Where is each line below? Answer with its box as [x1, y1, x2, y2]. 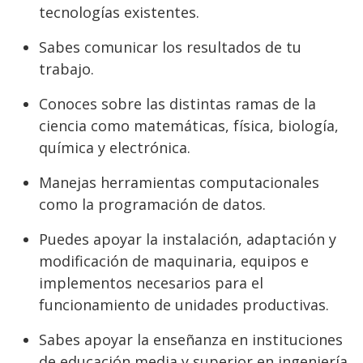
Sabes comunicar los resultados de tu [39, 37, 301, 57]
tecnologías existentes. [39, 2, 203, 22]
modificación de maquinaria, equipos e [39, 251, 309, 271]
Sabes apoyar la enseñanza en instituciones [39, 330, 343, 349]
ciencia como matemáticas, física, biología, [39, 116, 339, 135]
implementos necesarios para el [39, 273, 263, 293]
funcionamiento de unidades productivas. [39, 295, 329, 314]
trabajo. [39, 59, 94, 79]
